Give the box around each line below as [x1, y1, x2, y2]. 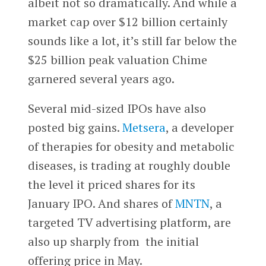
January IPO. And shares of [27, 195, 175, 212]
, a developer [165, 119, 234, 136]
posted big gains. [27, 119, 122, 136]
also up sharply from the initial [27, 233, 199, 250]
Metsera [122, 119, 166, 136]
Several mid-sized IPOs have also [27, 100, 206, 117]
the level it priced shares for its [27, 176, 195, 193]
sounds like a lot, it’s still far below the [27, 33, 237, 49]
